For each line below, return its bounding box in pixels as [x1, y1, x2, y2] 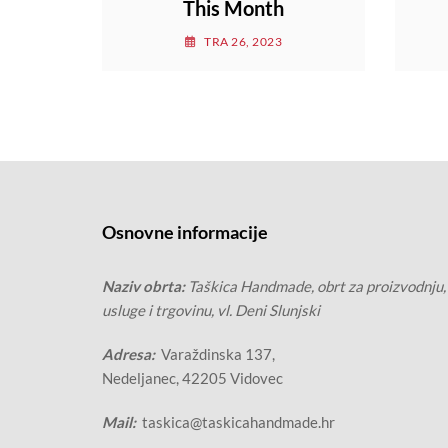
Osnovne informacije [102, 221, 268, 244]
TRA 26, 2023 [204, 34, 282, 50]
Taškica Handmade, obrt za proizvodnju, [188, 277, 446, 296]
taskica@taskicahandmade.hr [139, 413, 335, 432]
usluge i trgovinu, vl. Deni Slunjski [102, 301, 320, 320]
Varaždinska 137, [155, 345, 275, 364]
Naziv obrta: [102, 277, 188, 296]
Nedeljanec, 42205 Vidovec [102, 369, 283, 388]
